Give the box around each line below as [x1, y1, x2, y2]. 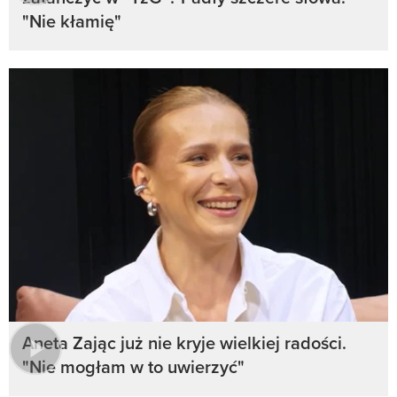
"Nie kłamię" [22, 7, 121, 34]
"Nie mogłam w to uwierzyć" [22, 353, 245, 379]
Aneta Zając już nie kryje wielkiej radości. [22, 329, 346, 355]
